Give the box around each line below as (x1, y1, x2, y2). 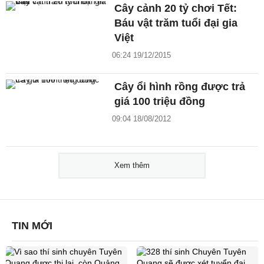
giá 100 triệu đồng (114, 95, 206, 107)
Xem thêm (114, 160, 150, 170)
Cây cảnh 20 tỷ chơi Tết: (114, 2, 237, 14)
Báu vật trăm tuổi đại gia (114, 16, 238, 29)
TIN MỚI (12, 219, 52, 232)
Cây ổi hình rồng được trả (114, 80, 246, 93)
